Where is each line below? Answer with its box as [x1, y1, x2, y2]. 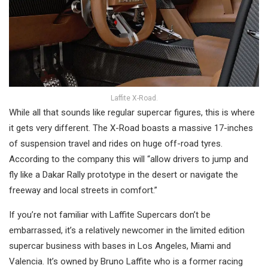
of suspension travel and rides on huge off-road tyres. [9, 138, 223, 149]
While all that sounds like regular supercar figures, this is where [9, 107, 255, 118]
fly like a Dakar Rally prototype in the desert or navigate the [9, 169, 238, 180]
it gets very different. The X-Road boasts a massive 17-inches [9, 123, 253, 133]
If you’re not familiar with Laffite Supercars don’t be [9, 209, 211, 220]
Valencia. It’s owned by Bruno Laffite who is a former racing [9, 256, 243, 267]
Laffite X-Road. [110, 94, 158, 102]
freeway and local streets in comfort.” [9, 185, 157, 196]
